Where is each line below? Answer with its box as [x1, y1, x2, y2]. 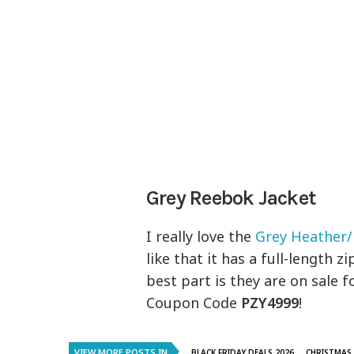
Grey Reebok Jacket [146, 186, 316, 211]
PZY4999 [241, 293, 299, 313]
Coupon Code [146, 293, 242, 313]
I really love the [146, 227, 256, 247]
